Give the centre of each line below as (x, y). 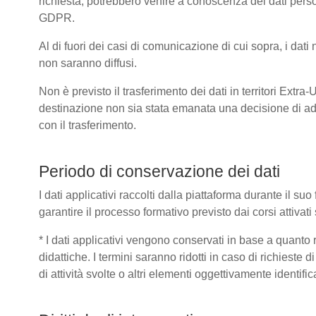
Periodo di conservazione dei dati (159, 171)
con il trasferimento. (87, 125)
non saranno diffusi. (88, 63)
